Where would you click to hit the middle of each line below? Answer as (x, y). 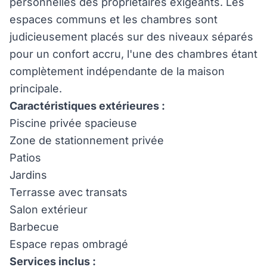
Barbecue (34, 227)
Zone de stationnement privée (87, 140)
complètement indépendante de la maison (117, 71)
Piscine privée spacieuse (73, 123)
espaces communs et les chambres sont (114, 19)
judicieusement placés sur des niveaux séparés (131, 37)
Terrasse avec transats (69, 192)
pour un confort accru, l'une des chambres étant (133, 54)
